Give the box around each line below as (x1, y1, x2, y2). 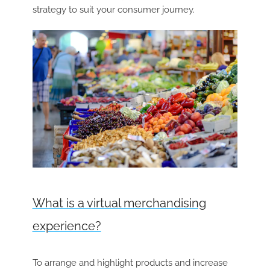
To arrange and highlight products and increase (32, 257, 228, 268)
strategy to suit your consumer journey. (32, 4, 195, 15)
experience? (32, 218, 101, 233)
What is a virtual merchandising (32, 195, 206, 210)
